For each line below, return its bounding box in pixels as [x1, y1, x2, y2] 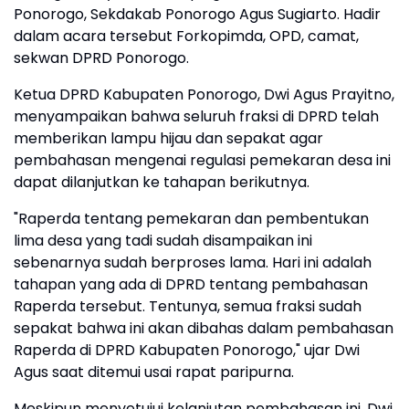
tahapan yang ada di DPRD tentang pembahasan [14, 274, 368, 296]
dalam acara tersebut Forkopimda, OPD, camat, [14, 26, 359, 47]
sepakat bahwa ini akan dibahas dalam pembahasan [14, 318, 393, 340]
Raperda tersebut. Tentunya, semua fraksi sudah [14, 296, 362, 318]
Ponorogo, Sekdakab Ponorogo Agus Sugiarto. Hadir [14, 4, 381, 26]
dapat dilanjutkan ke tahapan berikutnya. [14, 172, 309, 194]
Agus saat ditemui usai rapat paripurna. [14, 362, 294, 383]
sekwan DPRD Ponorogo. [14, 47, 189, 69]
